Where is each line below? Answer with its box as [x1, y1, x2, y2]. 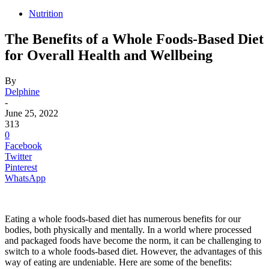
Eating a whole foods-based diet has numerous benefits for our [5, 213, 241, 224]
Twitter [5, 151, 32, 162]
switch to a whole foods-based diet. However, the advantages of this [5, 246, 262, 256]
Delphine [5, 86, 40, 97]
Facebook [5, 140, 42, 151]
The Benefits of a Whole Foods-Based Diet [5, 31, 264, 47]
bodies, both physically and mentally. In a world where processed [5, 224, 252, 235]
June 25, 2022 [5, 107, 58, 118]
